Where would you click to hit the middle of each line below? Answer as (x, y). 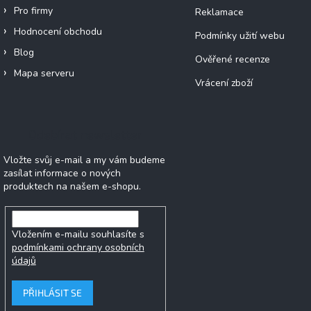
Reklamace (219, 12)
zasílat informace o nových (62, 174)
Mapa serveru (44, 74)
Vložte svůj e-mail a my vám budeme (84, 160)
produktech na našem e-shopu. (72, 187)
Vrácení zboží (224, 83)
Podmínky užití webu (239, 36)
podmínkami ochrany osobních (78, 248)
